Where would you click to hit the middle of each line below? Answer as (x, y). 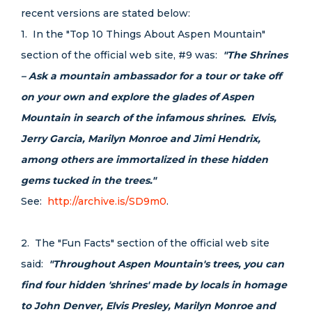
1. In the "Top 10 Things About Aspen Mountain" (143, 34)
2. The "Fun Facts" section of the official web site (145, 243)
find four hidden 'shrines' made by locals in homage (154, 285)
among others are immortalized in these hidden (145, 159)
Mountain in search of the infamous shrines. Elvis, (149, 118)
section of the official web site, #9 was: (122, 55)
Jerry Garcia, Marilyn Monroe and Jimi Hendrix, (141, 139)
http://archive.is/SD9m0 (107, 201)
